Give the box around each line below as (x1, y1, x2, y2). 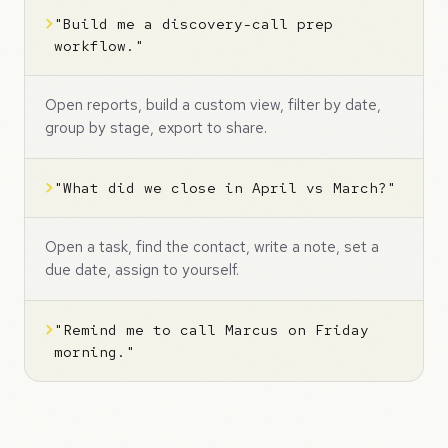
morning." (54, 342, 135, 361)
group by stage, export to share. (45, 118, 267, 138)
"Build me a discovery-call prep (54, 14, 333, 33)
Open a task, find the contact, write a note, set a (45, 237, 379, 257)
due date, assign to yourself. (45, 260, 239, 280)
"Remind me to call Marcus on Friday (54, 320, 369, 339)
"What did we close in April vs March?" (54, 178, 396, 197)
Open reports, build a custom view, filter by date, (45, 95, 381, 115)
